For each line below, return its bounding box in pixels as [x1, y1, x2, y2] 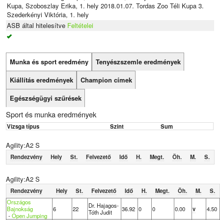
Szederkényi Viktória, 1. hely [7, 10, 89, 20]
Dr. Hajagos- [88, 201, 119, 209]
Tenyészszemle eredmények [95, 57, 181, 67]
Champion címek [80, 75, 132, 85]
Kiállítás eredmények [9, 75, 73, 85]
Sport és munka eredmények [6, 109, 97, 119]
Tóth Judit [88, 208, 112, 216]
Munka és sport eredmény [9, 57, 88, 67]
